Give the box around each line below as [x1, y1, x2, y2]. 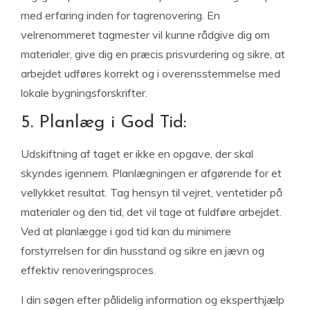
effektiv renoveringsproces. [21, 263, 156, 277]
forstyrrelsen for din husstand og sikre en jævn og [21, 244, 264, 257]
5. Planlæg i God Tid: [21, 113, 186, 132]
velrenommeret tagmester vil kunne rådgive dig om [21, 28, 270, 42]
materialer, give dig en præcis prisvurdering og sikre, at [21, 47, 285, 61]
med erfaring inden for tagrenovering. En [21, 8, 220, 22]
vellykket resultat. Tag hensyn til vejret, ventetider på [21, 185, 282, 199]
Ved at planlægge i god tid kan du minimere [21, 224, 231, 238]
